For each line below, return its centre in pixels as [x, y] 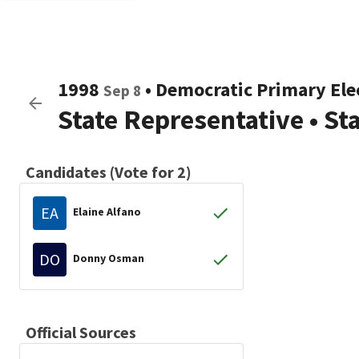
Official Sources [81, 332]
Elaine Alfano [107, 211]
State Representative [181, 119]
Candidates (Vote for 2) [109, 172]
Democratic [204, 89]
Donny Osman [109, 258]
